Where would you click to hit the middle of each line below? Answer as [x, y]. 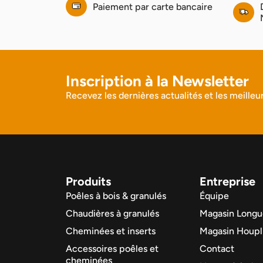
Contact [217, 249]
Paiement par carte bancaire [152, 7]
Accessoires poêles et [112, 249]
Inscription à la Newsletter [157, 81]
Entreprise [227, 182]
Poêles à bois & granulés [116, 196]
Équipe [214, 196]
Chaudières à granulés [112, 214]
